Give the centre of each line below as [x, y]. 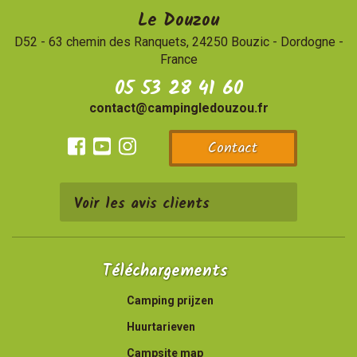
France [178, 60]
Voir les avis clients [142, 204]
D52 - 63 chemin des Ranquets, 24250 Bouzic [143, 42]
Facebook [104, 167]
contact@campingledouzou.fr [178, 108]
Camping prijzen [170, 300]
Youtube [125, 167]
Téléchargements [165, 271]
